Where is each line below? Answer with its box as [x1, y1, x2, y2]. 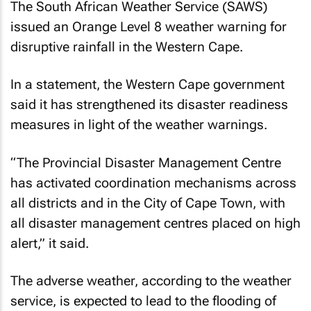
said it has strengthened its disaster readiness [10, 96, 288, 112]
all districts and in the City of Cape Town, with [10, 194, 285, 211]
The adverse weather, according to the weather [10, 273, 292, 289]
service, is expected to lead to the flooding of [10, 293, 276, 309]
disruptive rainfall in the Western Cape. [10, 38, 243, 55]
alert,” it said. [10, 235, 89, 251]
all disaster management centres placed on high [10, 215, 301, 231]
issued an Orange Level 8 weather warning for [10, 18, 287, 35]
